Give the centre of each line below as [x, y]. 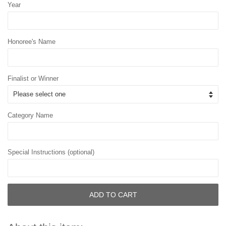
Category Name [30, 116]
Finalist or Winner [33, 79]
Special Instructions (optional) [51, 152]
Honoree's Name [32, 42]
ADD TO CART [113, 194]
